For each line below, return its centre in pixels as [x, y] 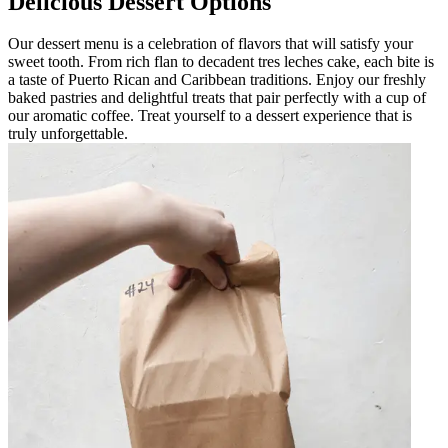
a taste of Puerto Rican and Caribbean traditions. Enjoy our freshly [217, 80]
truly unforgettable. [68, 134]
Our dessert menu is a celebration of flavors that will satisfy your [210, 44]
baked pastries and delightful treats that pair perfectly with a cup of [217, 98]
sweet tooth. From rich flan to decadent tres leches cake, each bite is [221, 62]
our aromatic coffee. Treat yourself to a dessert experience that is [210, 116]
